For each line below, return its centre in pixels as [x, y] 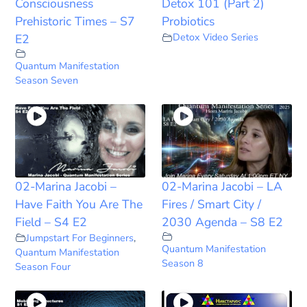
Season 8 [183, 263]
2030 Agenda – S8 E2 [222, 222]
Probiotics [188, 22]
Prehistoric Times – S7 [75, 22]
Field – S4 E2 [51, 222]
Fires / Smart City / [211, 204]
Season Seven [47, 81]
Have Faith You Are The [79, 204]
